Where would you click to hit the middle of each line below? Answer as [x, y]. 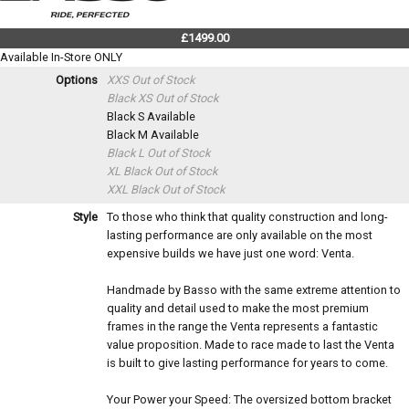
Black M [129, 135]
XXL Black [134, 190]
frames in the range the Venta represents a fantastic [242, 327]
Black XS [131, 99]
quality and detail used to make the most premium [238, 309]
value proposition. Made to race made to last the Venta [251, 345]
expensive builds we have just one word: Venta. [231, 254]
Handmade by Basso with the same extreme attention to [254, 290]
